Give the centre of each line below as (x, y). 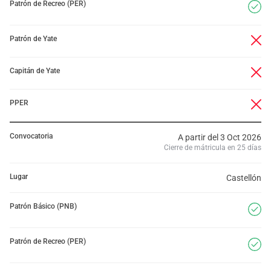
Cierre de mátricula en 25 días (213, 148)
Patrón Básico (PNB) (43, 206)
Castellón (244, 178)
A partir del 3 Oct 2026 (220, 137)
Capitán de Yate (35, 71)
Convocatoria (31, 136)
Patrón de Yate (33, 39)
